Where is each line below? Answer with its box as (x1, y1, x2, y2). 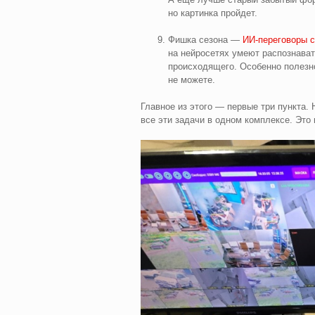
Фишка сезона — (167, 34, 243, 45)
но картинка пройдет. (167, 7, 257, 18)
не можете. (167, 74, 215, 85)
